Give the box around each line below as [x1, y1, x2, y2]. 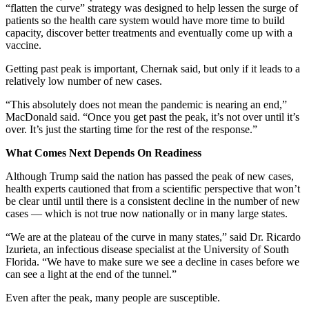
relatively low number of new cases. [6, 74, 162, 87]
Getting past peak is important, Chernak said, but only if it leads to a [6, 62, 300, 74]
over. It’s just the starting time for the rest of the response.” [6, 123, 257, 135]
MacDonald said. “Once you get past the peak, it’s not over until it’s [6, 110, 299, 123]
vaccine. [6, 39, 41, 51]
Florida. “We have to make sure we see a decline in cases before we [6, 255, 299, 268]
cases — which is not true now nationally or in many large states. [6, 207, 288, 219]
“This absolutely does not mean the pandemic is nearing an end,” [6, 98, 287, 110]
